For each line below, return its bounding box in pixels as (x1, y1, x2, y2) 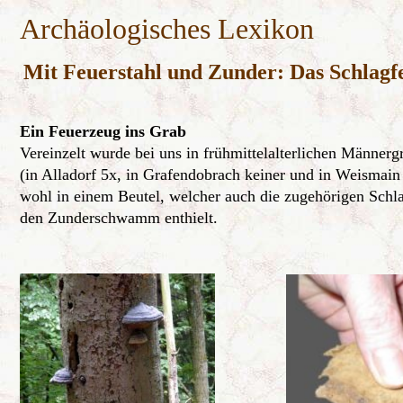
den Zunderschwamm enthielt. (20, 209, 218, 227)
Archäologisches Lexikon (20, 13, 314, 45)
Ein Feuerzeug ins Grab (20, 122, 186, 140)
